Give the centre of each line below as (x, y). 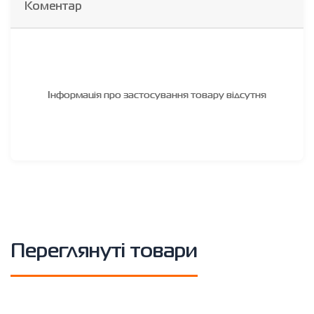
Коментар (53, 7)
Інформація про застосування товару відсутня (157, 94)
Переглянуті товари (104, 252)
